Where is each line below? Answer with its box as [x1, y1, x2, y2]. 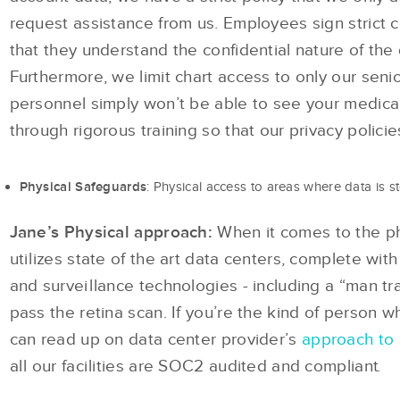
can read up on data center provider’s [9, 329, 302, 349]
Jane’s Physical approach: [9, 221, 212, 241]
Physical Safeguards [19, 179, 147, 194]
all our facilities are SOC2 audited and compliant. [9, 355, 381, 376]
